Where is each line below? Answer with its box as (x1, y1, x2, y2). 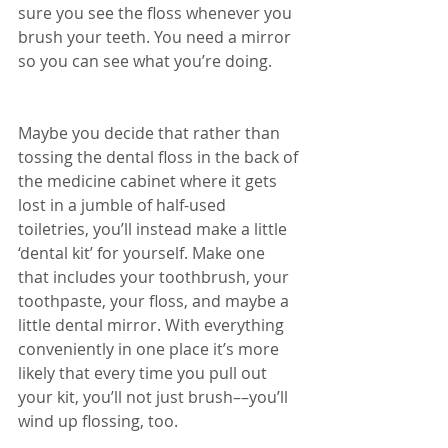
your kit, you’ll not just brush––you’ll (18, 385, 292, 408)
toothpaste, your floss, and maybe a (18, 289, 293, 312)
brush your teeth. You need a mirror (18, 25, 295, 48)
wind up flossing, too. (18, 409, 178, 432)
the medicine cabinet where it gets (18, 169, 281, 192)
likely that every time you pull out (18, 361, 271, 384)
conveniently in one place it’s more (18, 337, 283, 360)
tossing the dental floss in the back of (18, 145, 302, 168)
